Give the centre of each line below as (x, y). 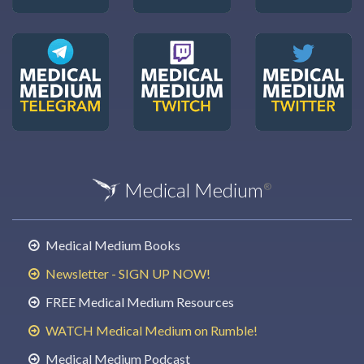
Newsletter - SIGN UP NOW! (127, 273)
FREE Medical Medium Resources (139, 301)
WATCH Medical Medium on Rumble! (150, 330)
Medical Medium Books (112, 245)
